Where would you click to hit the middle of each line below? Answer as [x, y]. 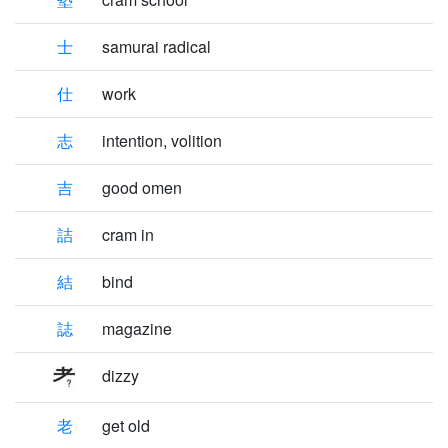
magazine [137, 328]
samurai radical [156, 46]
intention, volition [162, 140]
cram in [128, 234]
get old [126, 425]
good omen [142, 187]
